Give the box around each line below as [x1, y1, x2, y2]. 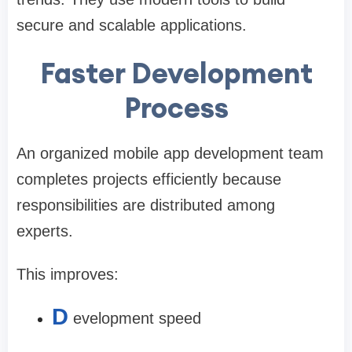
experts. [16, 222, 73, 240]
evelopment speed [73, 310, 201, 328]
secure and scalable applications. [16, 16, 247, 35]
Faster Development [39, 55, 313, 92]
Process [123, 90, 229, 126]
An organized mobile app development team [16, 145, 324, 163]
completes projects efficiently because [16, 170, 281, 189]
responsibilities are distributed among [16, 196, 275, 214]
